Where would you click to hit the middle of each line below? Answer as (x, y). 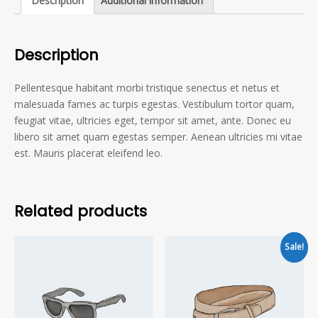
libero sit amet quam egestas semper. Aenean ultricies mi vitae (158, 137)
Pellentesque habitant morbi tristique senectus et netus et (147, 88)
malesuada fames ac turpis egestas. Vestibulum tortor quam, (154, 104)
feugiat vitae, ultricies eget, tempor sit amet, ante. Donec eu (153, 121)
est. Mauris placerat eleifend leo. (88, 153)
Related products (81, 212)
